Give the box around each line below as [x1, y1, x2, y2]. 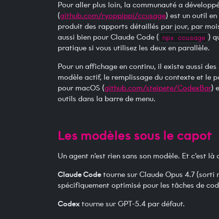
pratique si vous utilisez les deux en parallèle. [58, 44, 210, 53]
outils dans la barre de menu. [58, 94, 155, 104]
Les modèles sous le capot [58, 128, 212, 143]
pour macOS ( [58, 84, 105, 93]
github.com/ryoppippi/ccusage [60, 11, 166, 21]
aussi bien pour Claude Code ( [58, 33, 159, 42]
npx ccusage [162, 33, 205, 43]
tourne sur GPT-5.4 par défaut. [80, 199, 185, 209]
